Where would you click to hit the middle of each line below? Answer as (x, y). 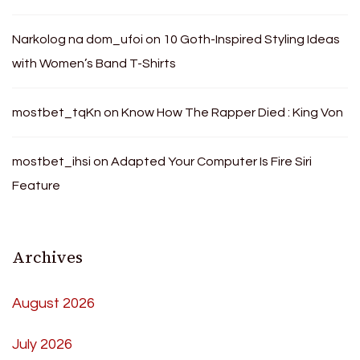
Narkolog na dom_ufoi (78, 39)
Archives (47, 257)
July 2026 (42, 344)
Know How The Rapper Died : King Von (232, 112)
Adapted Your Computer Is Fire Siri (211, 161)
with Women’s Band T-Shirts (94, 63)
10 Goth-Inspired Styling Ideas (252, 39)
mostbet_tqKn (57, 112)
